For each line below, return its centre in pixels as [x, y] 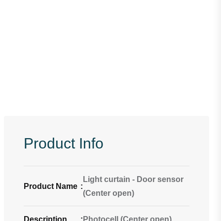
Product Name [51, 186]
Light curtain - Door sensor [133, 179]
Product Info [64, 143]
